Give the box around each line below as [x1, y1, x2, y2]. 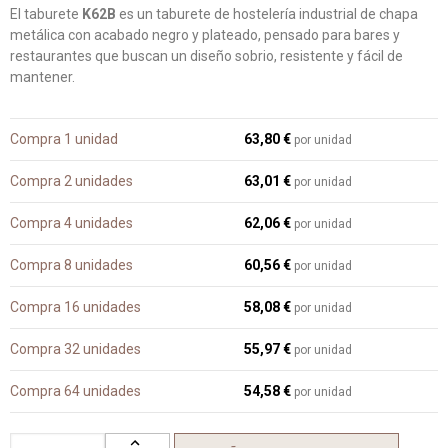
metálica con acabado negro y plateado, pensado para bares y [10, 27, 400, 43]
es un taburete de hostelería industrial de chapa [116, 6, 418, 22]
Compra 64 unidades [10, 383, 141, 399]
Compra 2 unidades [10, 173, 133, 189]
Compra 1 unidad [10, 131, 118, 147]
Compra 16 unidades [10, 299, 141, 315]
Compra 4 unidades [10, 215, 133, 231]
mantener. [10, 69, 75, 85]
